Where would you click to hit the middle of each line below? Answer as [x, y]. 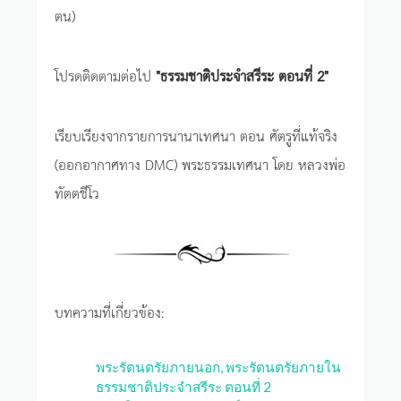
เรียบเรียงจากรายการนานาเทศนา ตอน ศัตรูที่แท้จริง [196, 135]
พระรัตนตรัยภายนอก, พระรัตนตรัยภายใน [219, 367]
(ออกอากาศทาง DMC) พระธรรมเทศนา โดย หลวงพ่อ [200, 163]
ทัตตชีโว [77, 192]
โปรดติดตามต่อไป [103, 75]
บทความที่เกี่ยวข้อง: [110, 311]
